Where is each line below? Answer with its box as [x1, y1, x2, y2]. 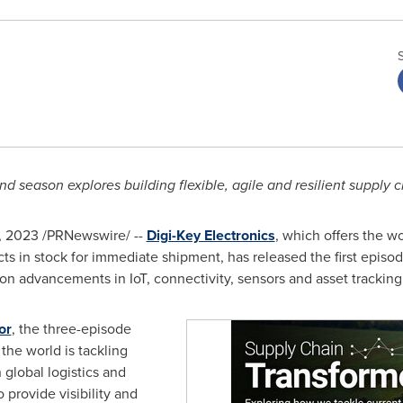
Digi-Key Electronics [146, 225, 275, 246]
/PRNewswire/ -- [38, 225, 147, 246]
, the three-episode [11, 318, 131, 339]
